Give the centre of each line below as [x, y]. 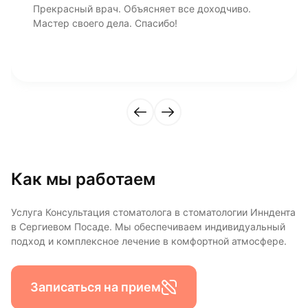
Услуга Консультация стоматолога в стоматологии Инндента [153, 212]
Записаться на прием [96, 287]
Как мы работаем [83, 179]
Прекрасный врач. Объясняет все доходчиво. [142, 9]
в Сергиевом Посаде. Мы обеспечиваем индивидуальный [148, 227]
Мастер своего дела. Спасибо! [105, 23]
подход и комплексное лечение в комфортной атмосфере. [149, 241]
